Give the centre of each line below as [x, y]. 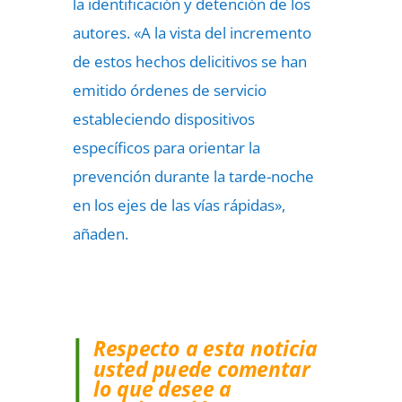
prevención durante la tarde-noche [193, 176]
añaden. [100, 234]
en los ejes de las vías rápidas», [179, 205]
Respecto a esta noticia [205, 348]
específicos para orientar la [166, 148]
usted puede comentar [201, 368]
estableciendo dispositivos [163, 119]
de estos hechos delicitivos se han [189, 61]
